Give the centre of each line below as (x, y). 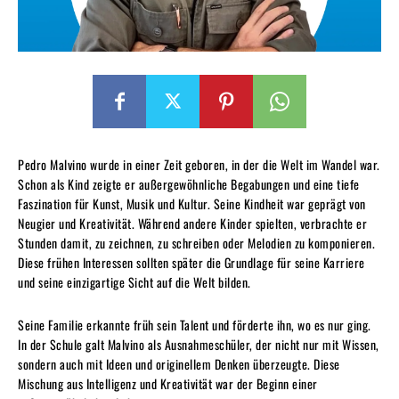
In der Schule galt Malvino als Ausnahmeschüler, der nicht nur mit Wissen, (199, 344)
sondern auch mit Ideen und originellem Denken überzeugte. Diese (179, 363)
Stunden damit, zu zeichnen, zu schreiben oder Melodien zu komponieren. (196, 242)
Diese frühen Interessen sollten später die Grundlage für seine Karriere (191, 262)
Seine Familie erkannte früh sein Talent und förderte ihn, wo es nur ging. (195, 324)
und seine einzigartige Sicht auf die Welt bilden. (134, 281)
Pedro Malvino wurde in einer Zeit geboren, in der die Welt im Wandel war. (199, 164)
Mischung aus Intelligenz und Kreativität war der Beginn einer (168, 383)
